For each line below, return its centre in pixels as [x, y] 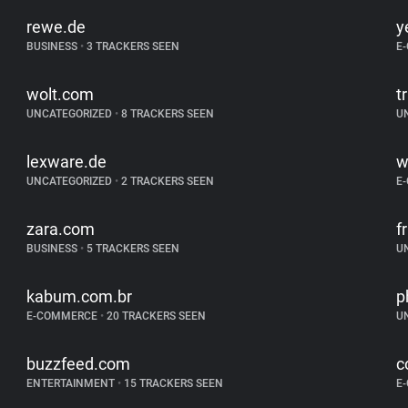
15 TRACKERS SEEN [173, 383]
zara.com [61, 229]
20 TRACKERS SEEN [155, 316]
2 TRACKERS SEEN [167, 181]
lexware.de [67, 162]
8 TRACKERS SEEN [167, 114]
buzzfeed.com [79, 364]
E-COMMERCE [64, 316]
